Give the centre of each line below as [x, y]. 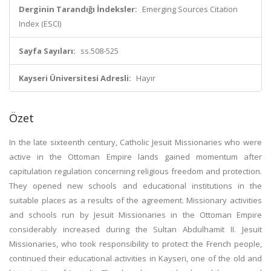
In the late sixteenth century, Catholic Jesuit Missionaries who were [135, 142]
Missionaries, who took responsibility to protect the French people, [135, 244]
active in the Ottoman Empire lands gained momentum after [135, 157]
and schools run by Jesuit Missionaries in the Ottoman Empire [135, 215]
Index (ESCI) [40, 24]
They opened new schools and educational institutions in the [135, 186]
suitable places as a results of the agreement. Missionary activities [135, 200]
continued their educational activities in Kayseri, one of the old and [135, 258]
